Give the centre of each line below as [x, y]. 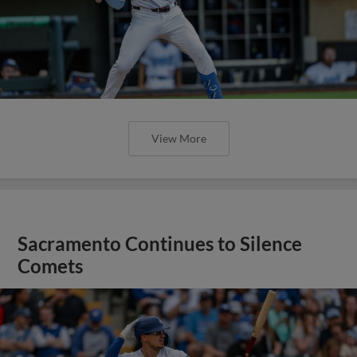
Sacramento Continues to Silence [160, 243]
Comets [51, 266]
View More [178, 138]
